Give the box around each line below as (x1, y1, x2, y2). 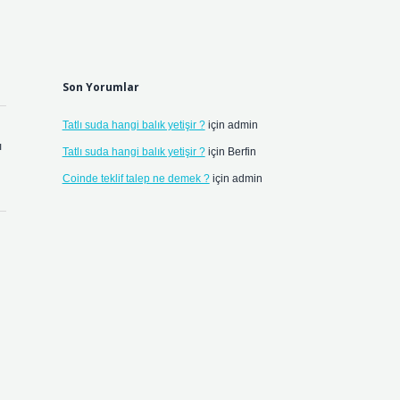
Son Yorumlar (62, 79, 139, 95)
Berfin (227, 146, 256, 158)
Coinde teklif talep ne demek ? (62, 172, 210, 185)
